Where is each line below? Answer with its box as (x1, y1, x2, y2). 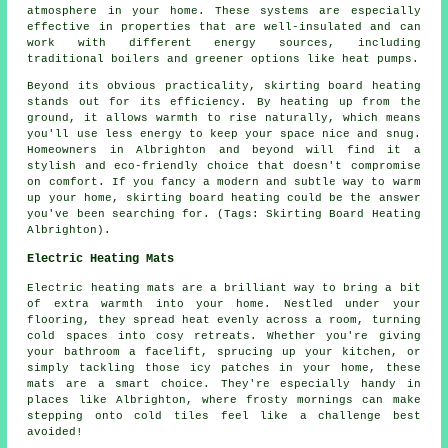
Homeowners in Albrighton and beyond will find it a (27, 144, 421, 157)
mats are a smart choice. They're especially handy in (27, 378, 421, 391)
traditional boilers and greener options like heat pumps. (27, 53, 420, 66)
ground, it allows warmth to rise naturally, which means (27, 112, 421, 125)
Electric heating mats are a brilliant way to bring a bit (27, 282, 421, 295)
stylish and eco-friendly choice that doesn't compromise (27, 160, 421, 173)
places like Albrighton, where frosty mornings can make (27, 394, 421, 407)
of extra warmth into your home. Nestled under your (27, 298, 421, 311)
